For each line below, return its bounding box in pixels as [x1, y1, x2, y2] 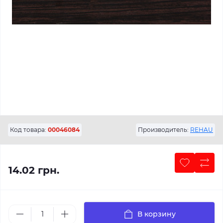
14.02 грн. [8, 164, 59, 176]
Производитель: [138, 126, 189, 133]
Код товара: [10, 126, 46, 133]
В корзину [137, 210, 176, 219]
